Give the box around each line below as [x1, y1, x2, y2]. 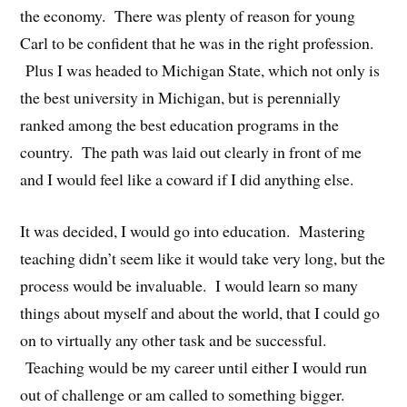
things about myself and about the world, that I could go [20, 302, 381, 324]
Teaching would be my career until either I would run [20, 356, 368, 379]
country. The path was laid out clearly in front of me [20, 141, 362, 164]
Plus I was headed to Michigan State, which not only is [20, 59, 381, 82]
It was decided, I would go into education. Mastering [20, 220, 366, 243]
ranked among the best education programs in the [20, 114, 340, 136]
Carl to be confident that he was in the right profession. [20, 32, 374, 55]
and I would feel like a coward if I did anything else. [20, 168, 354, 191]
